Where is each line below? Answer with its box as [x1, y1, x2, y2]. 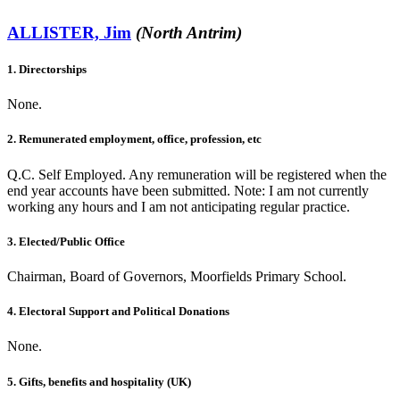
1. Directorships [7, 62, 87, 77]
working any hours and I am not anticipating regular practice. [7, 198, 350, 214]
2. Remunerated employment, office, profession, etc [7, 132, 262, 146]
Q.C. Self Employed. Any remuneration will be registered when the [7, 166, 387, 182]
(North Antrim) [136, 22, 242, 42]
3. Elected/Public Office [7, 234, 125, 248]
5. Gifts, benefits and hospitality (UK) [7, 374, 191, 388]
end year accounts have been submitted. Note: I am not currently [7, 182, 369, 198]
